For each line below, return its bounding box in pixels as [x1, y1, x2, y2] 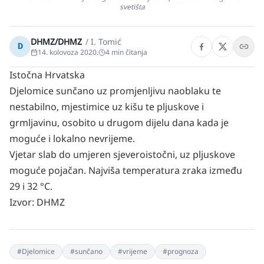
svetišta [119, 2, 145, 12]
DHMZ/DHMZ [31, 36, 82, 47]
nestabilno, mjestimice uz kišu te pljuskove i [9, 100, 204, 113]
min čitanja [110, 47, 147, 57]
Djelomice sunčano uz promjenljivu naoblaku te [9, 84, 221, 97]
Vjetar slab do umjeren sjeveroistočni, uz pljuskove [9, 148, 235, 161]
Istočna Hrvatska [9, 68, 85, 81]
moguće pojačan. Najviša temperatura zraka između [9, 164, 242, 177]
